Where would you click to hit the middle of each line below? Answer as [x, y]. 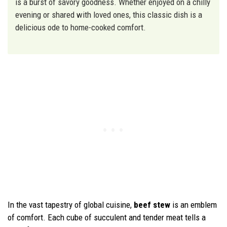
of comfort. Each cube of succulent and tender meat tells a [107, 218]
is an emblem [194, 205]
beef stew [152, 205]
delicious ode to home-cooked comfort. [81, 27]
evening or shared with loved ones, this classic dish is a [109, 14]
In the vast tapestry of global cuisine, [71, 205]
